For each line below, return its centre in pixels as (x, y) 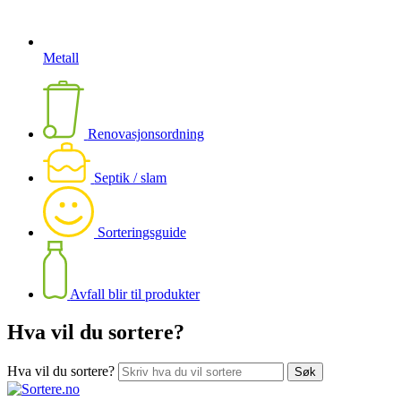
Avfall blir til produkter (135, 294)
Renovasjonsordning (145, 133)
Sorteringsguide (142, 233)
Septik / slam (131, 178)
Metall (61, 57)
